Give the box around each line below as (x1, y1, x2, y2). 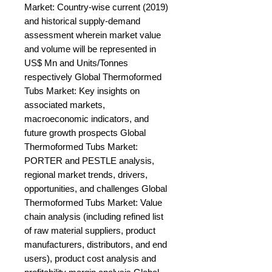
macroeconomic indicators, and (24, 114, 149, 124)
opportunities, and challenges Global (24, 183, 167, 194)
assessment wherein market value (24, 30, 161, 41)
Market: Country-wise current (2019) (24, 2, 168, 13)
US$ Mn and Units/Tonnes (24, 58, 128, 69)
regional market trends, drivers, (24, 169, 148, 180)
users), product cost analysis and (24, 253, 156, 264)
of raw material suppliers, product (24, 225, 155, 236)
